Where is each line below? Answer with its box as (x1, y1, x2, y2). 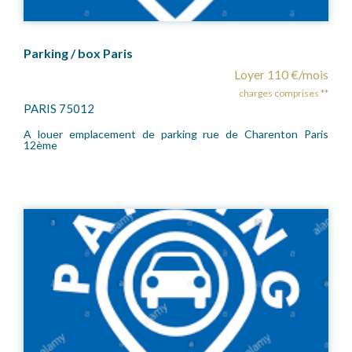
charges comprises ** (239, 87, 328, 100)
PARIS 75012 (24, 101, 94, 116)
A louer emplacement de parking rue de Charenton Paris (24, 127, 328, 141)
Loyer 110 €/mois (234, 67, 328, 82)
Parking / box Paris (24, 46, 133, 61)
